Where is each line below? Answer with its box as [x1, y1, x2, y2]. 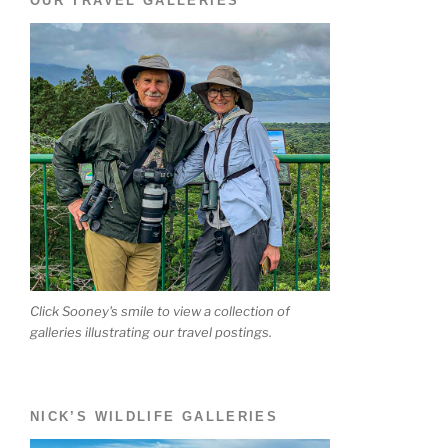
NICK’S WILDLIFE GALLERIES [30, 408, 279, 424]
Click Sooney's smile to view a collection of [30, 303, 290, 320]
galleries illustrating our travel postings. [30, 324, 272, 341]
